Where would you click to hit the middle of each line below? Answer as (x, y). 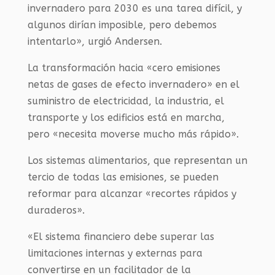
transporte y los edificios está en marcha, (126, 118)
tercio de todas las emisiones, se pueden (123, 177)
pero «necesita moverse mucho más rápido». (133, 134)
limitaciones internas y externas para (115, 254)
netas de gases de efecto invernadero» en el (133, 85)
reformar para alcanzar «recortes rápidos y (132, 194)
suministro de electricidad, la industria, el (126, 101)
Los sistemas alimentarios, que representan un (137, 161)
